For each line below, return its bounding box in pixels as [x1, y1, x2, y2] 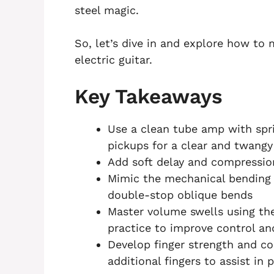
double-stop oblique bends [108, 188, 253, 202]
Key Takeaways [75, 84, 223, 109]
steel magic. [75, 4, 139, 17]
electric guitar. [75, 53, 152, 67]
